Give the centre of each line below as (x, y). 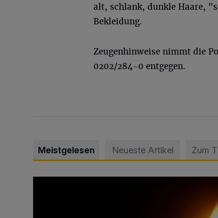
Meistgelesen (66, 150)
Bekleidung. (118, 21)
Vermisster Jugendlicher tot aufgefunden (103, 182)
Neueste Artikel (143, 150)
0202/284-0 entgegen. (139, 66)
